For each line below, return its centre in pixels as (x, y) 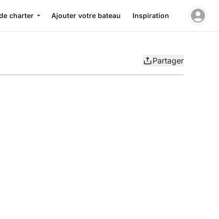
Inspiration (151, 15)
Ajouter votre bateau (86, 15)
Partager (168, 61)
